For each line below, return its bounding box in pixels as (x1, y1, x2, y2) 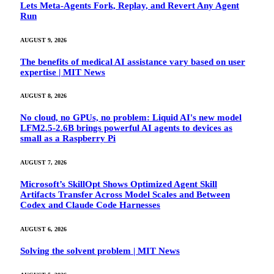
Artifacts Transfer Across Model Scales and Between (20, 190, 230, 200)
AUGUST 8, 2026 (20, 92, 67, 100)
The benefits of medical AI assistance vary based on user (20, 56, 245, 67)
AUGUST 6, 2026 (20, 226, 67, 233)
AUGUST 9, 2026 (20, 36, 67, 43)
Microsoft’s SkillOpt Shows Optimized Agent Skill (20, 179, 217, 190)
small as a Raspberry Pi (20, 133, 116, 144)
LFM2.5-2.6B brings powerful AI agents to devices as (20, 123, 232, 133)
